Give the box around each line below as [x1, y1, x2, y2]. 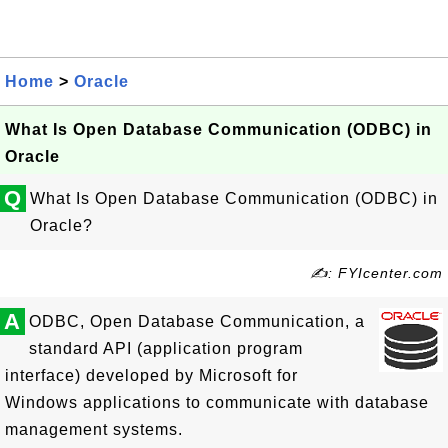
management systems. [5, 421, 183, 438]
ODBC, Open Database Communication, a [29, 313, 365, 330]
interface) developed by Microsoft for [5, 367, 298, 384]
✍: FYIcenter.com [310, 265, 443, 281]
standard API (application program [29, 340, 303, 357]
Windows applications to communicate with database [5, 394, 429, 411]
